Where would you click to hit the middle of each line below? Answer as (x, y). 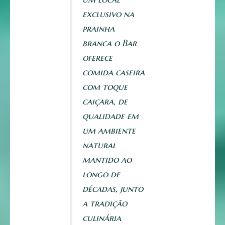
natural (99, 145)
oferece (97, 58)
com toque (105, 87)
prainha (98, 29)
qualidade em (110, 116)
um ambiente (109, 131)
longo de (101, 174)
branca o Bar (109, 43)
